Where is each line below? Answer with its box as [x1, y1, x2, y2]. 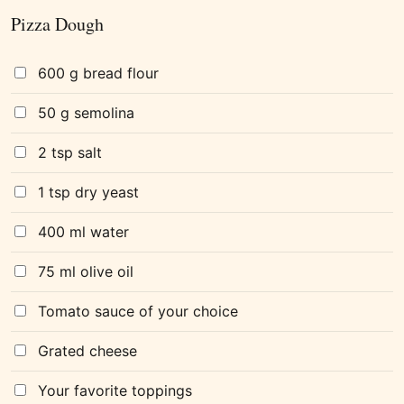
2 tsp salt [38, 143, 102, 162]
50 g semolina [38, 104, 134, 123]
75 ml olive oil [38, 262, 133, 281]
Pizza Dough [11, 12, 104, 37]
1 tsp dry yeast [38, 183, 139, 202]
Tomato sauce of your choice [38, 302, 238, 321]
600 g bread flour [38, 64, 159, 83]
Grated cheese [38, 342, 137, 361]
